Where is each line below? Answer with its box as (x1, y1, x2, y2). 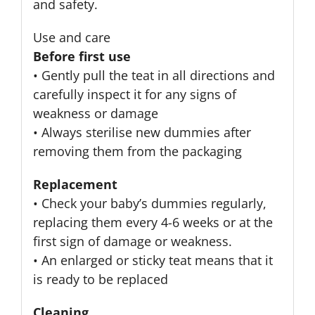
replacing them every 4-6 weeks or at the (32, 214, 273, 231)
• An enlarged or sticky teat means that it (32, 252, 273, 269)
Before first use (32, 48, 131, 65)
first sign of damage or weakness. (32, 233, 232, 250)
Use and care (32, 29, 110, 46)
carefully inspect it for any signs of (32, 86, 236, 103)
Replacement (32, 176, 117, 193)
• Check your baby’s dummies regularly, (32, 195, 266, 212)
